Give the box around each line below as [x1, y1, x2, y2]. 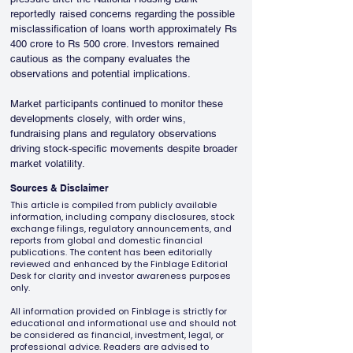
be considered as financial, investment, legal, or [10, 329, 224, 341]
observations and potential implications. [10, 68, 191, 80]
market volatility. [10, 158, 85, 169]
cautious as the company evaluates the [10, 53, 193, 65]
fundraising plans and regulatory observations [10, 128, 220, 139]
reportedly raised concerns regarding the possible [10, 8, 238, 20]
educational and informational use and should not [10, 317, 236, 329]
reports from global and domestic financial [10, 234, 203, 247]
